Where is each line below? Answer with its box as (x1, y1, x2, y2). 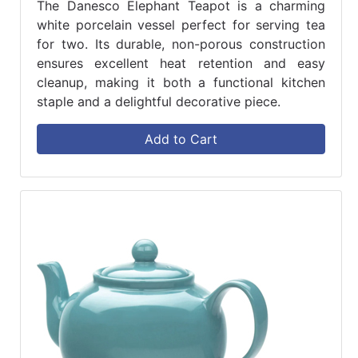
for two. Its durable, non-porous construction (37, 36, 325, 53)
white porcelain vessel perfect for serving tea (37, 17, 325, 34)
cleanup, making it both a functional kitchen (37, 74, 325, 91)
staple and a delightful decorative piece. (37, 93, 280, 110)
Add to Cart (145, 131, 217, 148)
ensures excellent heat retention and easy (37, 55, 325, 72)
